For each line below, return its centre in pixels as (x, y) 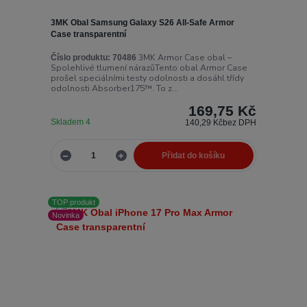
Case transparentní (88, 35)
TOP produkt (74, 202)
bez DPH (240, 122)
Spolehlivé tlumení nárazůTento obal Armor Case (149, 67)
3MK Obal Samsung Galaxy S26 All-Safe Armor (142, 23)
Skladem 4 (71, 122)
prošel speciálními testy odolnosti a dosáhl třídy (147, 78)
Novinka (66, 215)
